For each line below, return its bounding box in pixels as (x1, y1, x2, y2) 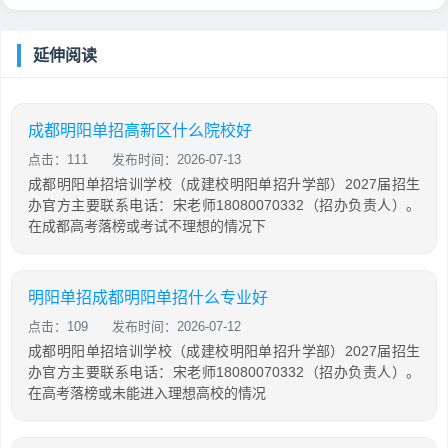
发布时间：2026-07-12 (112, 318, 241, 334)
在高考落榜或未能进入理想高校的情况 (28, 384, 266, 401)
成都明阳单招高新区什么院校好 (28, 121, 252, 139)
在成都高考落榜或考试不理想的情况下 (28, 217, 266, 234)
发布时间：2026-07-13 (112, 151, 241, 167)
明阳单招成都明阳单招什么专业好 (28, 288, 268, 306)
